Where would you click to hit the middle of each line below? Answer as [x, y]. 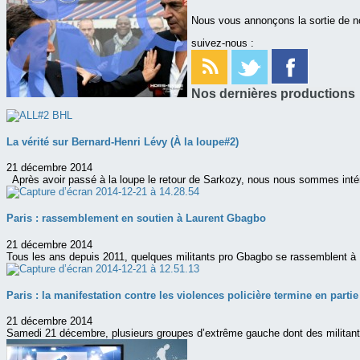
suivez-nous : [223, 43]
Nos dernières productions [273, 93]
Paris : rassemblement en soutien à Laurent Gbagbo [136, 219]
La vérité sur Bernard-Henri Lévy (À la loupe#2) [123, 141]
